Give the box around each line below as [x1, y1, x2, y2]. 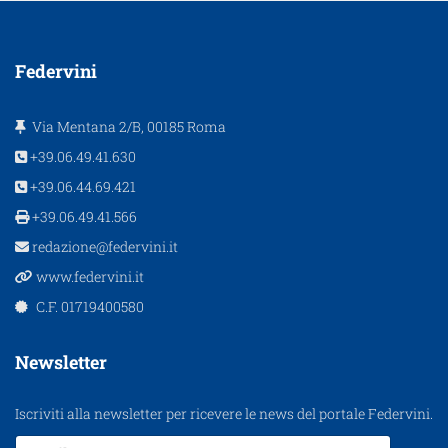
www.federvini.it [33, 267, 144, 287]
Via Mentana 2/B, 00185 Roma [26, 117, 226, 137]
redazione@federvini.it [29, 237, 178, 257]
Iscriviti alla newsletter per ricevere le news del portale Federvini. [15, 404, 433, 424]
